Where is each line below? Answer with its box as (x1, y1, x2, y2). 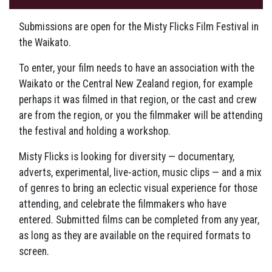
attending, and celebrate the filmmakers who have (19, 198, 226, 211)
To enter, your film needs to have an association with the (19, 62, 254, 75)
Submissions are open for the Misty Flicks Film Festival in (19, 21, 259, 33)
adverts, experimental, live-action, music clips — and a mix (19, 166, 262, 179)
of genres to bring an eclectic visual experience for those (19, 182, 257, 195)
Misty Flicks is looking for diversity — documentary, (19, 151, 234, 163)
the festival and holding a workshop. (19, 125, 173, 138)
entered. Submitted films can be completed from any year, (19, 214, 259, 226)
